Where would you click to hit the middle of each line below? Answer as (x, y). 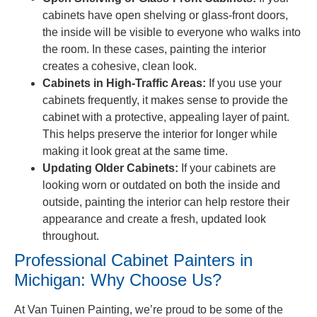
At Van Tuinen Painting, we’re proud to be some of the (149, 309)
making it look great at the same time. (135, 151)
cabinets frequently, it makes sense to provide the (165, 100)
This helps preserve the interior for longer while (160, 134)
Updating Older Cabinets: (110, 168)
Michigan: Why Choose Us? (118, 279)
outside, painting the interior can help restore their (166, 202)
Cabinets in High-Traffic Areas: (124, 83)
